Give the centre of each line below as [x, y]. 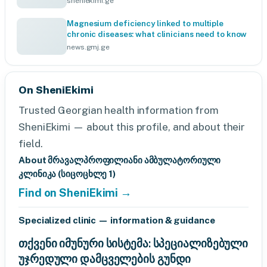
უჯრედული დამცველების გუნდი [105, 259]
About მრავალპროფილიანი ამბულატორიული [120, 160]
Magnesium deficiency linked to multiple [145, 23]
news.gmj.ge [88, 47]
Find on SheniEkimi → [75, 193]
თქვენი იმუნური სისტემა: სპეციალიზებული [133, 243]
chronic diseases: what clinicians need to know [157, 34]
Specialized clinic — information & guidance [117, 220]
